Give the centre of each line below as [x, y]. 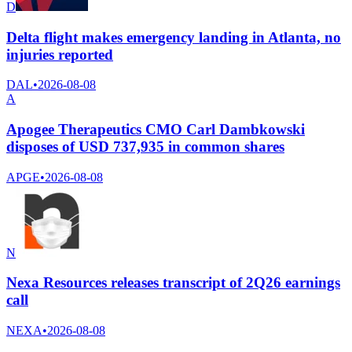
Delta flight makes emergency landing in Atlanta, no [174, 37]
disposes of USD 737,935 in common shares [145, 146]
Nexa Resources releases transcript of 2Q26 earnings [173, 283]
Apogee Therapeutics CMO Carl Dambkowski [156, 129]
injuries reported [60, 54]
